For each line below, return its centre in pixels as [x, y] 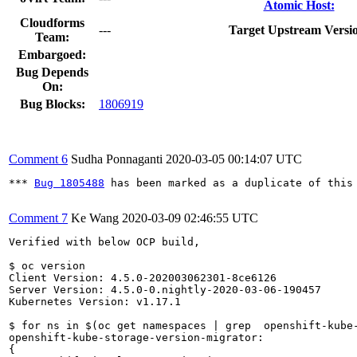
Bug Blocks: [52, 104]
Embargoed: [52, 54]
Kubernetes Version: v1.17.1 [95, 301]
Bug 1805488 [69, 182]
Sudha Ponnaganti [117, 159]
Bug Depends [52, 72]
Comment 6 [38, 159]
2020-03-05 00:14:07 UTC [234, 159]
